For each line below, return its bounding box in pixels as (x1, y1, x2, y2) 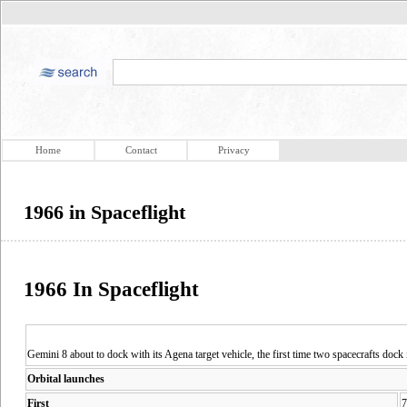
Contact (124, 144, 157, 155)
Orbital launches (27, 372, 104, 385)
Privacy (217, 144, 250, 155)
